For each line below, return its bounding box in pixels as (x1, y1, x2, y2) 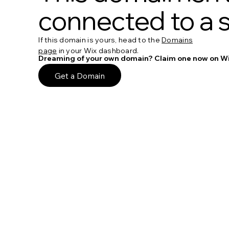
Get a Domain (55, 70, 105, 81)
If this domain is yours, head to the (38, 35, 162, 44)
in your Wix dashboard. (57, 45, 139, 55)
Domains (162, 35, 193, 44)
